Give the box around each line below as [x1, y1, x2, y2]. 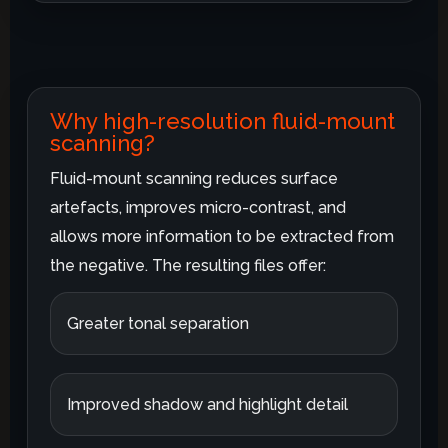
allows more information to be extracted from [50, 226, 395, 246]
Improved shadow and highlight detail [67, 394, 349, 414]
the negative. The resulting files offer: [50, 255, 327, 275]
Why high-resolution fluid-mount [50, 107, 396, 134]
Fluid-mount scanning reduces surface [50, 168, 339, 188]
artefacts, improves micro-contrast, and [50, 197, 347, 217]
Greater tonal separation [67, 313, 250, 333]
